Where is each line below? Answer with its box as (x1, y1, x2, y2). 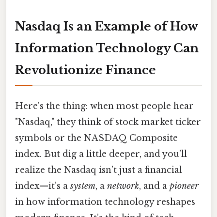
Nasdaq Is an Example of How (15, 19, 198, 33)
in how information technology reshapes (15, 196, 195, 207)
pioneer (170, 180, 199, 191)
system (70, 180, 95, 191)
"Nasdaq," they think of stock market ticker (15, 116, 201, 127)
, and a (139, 180, 170, 191)
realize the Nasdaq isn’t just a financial (15, 164, 182, 175)
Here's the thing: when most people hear (15, 100, 194, 111)
